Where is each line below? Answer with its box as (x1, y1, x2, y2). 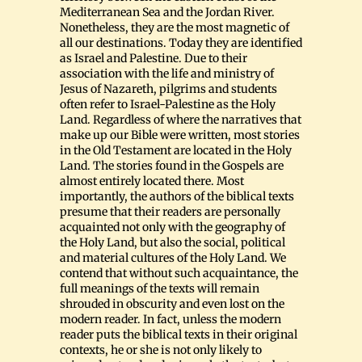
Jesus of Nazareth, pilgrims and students (60, 82, 277, 97)
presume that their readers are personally (60, 204, 280, 220)
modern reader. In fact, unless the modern (60, 312, 281, 327)
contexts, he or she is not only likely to (60, 343, 262, 358)
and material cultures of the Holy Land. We (60, 250, 286, 266)
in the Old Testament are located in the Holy (60, 143, 292, 158)
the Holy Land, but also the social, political (60, 235, 285, 250)
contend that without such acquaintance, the (60, 266, 298, 281)
